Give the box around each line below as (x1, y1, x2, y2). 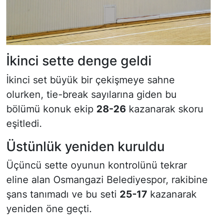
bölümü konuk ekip (6, 103, 96, 115)
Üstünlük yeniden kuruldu (6, 138, 165, 154)
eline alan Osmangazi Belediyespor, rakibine (6, 174, 208, 186)
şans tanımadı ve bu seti (6, 188, 120, 201)
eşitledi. (6, 117, 42, 129)
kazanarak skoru (125, 103, 203, 115)
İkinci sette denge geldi (6, 53, 152, 69)
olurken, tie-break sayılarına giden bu (6, 88, 177, 100)
